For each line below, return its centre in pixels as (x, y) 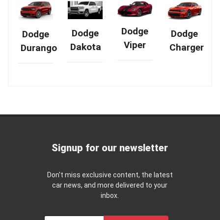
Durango (39, 48)
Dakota (86, 47)
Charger (187, 47)
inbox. (110, 196)
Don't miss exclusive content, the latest (110, 175)
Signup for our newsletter (110, 148)
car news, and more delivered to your (110, 185)
